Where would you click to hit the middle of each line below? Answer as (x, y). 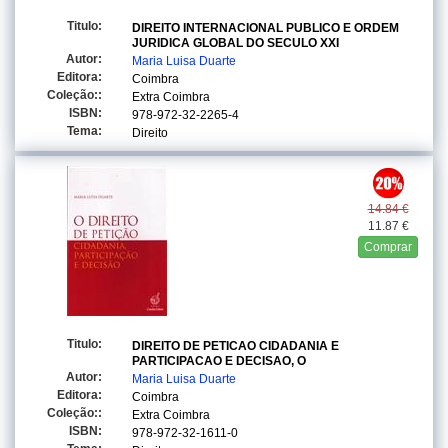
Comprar (388, 247)
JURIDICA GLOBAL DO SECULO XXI (235, 43)
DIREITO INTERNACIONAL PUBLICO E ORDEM (265, 28)
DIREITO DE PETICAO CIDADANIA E (235, 346)
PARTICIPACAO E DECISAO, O (219, 361)
